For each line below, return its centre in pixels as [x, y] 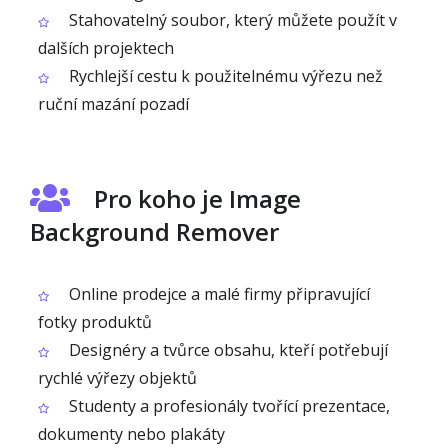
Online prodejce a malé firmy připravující [217, 294]
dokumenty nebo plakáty [131, 434]
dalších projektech [106, 48]
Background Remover [154, 231]
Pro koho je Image [197, 198]
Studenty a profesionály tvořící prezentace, [227, 406]
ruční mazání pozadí [113, 104]
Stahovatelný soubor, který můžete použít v [231, 20]
